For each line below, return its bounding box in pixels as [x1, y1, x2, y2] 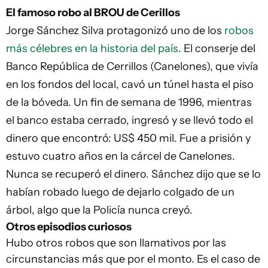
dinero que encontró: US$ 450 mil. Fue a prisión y [6, 132, 251, 145]
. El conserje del [178, 42, 255, 55]
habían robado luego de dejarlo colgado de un [6, 185, 234, 199]
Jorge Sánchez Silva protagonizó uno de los [6, 24, 224, 37]
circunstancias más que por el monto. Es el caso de [6, 252, 260, 266]
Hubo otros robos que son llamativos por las [6, 236, 226, 249]
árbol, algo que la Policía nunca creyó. [6, 203, 193, 217]
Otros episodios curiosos [6, 220, 132, 233]
